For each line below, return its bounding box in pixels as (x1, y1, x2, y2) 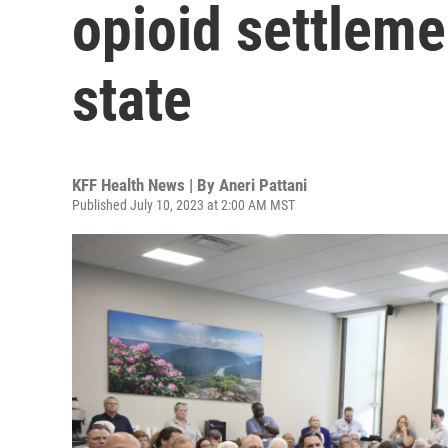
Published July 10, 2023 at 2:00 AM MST (72, 197, 295, 213)
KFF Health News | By (72, 175, 219, 195)
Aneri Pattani (219, 175, 307, 195)
